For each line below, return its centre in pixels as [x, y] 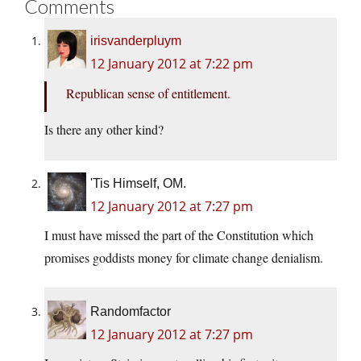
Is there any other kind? [104, 130]
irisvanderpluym [136, 41]
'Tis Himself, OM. [138, 184]
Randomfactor [131, 312]
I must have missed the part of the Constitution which [179, 235]
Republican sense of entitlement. [148, 93]
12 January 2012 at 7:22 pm [172, 64]
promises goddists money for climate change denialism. [184, 258]
